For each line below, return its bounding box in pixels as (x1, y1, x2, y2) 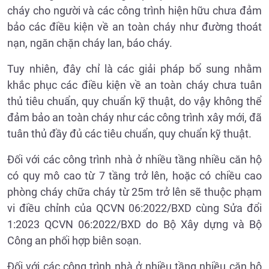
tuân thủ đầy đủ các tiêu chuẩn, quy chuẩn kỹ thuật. (7, 127, 252, 141)
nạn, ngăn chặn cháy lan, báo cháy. (7, 37, 172, 50)
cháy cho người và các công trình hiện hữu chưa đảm (7, 4, 262, 17)
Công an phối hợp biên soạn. (7, 234, 142, 247)
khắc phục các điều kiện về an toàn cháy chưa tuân (7, 79, 262, 92)
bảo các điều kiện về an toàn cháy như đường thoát (7, 20, 262, 34)
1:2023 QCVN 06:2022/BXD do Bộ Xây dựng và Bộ (7, 218, 262, 231)
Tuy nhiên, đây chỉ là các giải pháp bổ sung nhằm (7, 62, 262, 76)
